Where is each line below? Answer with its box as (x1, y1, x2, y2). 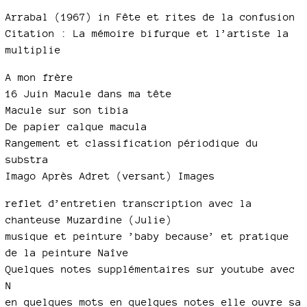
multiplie (5, 44, 61, 56)
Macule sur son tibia (5, 104, 129, 116)
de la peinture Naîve (5, 247, 129, 258)
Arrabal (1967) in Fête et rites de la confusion (5, 11, 295, 23)
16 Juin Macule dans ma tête (5, 88, 172, 99)
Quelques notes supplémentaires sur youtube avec (5, 263, 295, 275)
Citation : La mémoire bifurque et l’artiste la (5, 27, 289, 39)
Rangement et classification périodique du (5, 137, 258, 149)
